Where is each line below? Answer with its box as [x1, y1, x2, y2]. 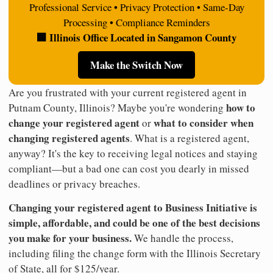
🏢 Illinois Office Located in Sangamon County [37, 30, 236, 46]
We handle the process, [132, 231, 233, 246]
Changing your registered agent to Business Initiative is [9, 200, 257, 216]
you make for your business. [9, 230, 132, 246]
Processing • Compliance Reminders [63, 15, 210, 30]
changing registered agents [9, 130, 130, 146]
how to [226, 100, 255, 116]
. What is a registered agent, [130, 131, 249, 146]
